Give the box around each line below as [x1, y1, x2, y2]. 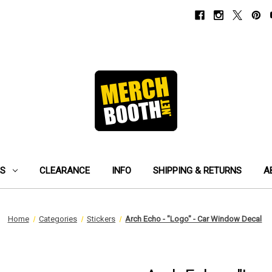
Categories [38, 214, 77, 223]
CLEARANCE [39, 165, 90, 176]
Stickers [87, 214, 116, 223]
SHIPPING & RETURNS [153, 165, 242, 176]
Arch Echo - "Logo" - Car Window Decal [125, 214, 262, 223]
